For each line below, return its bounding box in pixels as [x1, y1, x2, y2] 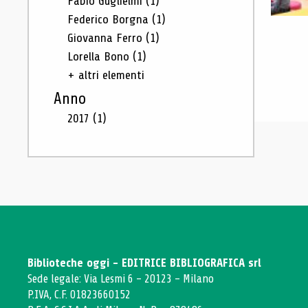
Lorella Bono [67, 49, 133, 63]
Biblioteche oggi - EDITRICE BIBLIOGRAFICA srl [27, 256, 261, 269]
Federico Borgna [67, 12, 152, 26]
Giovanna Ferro [67, 31, 146, 45]
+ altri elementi [67, 68, 144, 82]
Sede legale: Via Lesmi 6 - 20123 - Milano [27, 272, 214, 285]
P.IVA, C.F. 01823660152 [27, 288, 131, 301]
